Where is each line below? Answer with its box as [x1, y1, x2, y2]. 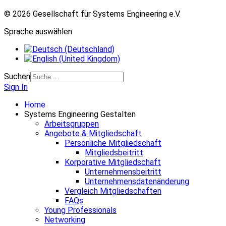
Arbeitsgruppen [44, 119, 99, 129]
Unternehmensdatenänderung [85, 176, 189, 186]
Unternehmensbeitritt [85, 166, 161, 177]
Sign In [4, 82, 28, 92]
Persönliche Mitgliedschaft [65, 138, 161, 148]
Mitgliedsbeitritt [85, 147, 143, 157]
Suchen [4, 71, 30, 81]
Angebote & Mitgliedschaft [44, 128, 142, 138]
